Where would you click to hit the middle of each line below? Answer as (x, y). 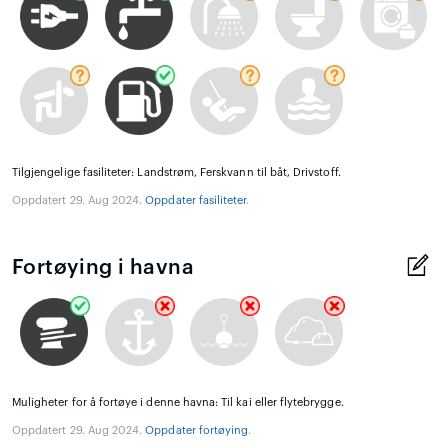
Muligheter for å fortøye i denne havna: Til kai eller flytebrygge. (178, 403)
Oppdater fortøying (197, 431)
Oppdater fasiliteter (196, 200)
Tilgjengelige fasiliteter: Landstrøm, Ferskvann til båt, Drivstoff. (176, 172)
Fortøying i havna (103, 267)
